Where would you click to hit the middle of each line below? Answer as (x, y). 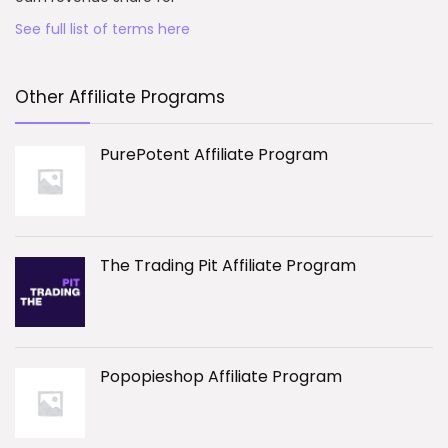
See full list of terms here (102, 29)
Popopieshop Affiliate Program (221, 376)
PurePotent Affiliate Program (214, 154)
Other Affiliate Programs (120, 97)
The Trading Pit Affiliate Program (228, 265)
